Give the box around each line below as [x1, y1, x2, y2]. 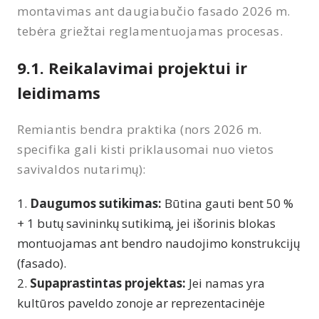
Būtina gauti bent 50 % [162, 194, 293, 211]
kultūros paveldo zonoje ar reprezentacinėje [17, 294, 265, 311]
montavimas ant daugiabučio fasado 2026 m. [17, 2, 291, 19]
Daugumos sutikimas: [30, 194, 162, 211]
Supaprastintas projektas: [30, 274, 186, 291]
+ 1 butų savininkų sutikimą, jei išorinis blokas [17, 214, 276, 231]
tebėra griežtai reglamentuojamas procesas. [17, 22, 283, 39]
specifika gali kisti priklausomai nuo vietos [17, 140, 274, 157]
